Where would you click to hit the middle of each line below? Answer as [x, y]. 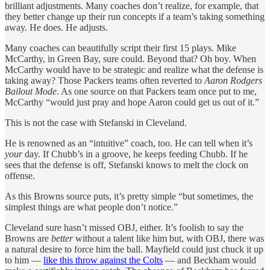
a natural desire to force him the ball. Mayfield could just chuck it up [134, 249]
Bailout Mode [31, 91]
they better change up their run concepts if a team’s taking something [135, 16]
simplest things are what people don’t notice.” [91, 207]
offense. [20, 175]
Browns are [28, 238]
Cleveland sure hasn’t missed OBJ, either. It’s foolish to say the [124, 227]
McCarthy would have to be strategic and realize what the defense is [134, 69]
